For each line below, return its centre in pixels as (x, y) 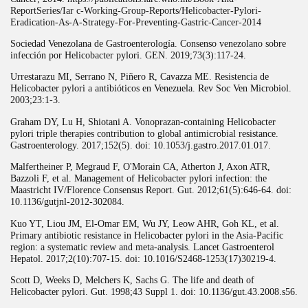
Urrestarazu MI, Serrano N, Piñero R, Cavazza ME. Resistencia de (140, 77)
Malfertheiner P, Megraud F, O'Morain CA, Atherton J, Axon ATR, (140, 167)
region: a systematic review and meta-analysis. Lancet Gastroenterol (142, 246)
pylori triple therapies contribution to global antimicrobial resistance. (144, 133)
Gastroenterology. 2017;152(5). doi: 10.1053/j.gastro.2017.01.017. (141, 145)
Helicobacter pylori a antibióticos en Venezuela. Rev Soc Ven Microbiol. (151, 88)
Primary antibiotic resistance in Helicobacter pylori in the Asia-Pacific (147, 235)
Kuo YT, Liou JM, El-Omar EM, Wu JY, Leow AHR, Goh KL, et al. (145, 223)
